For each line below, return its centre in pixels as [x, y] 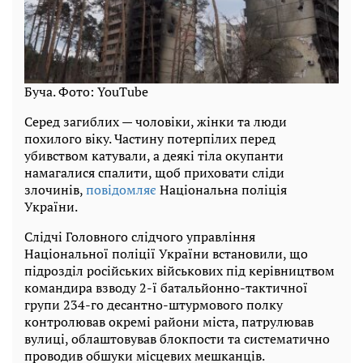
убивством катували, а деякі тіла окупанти [154, 155]
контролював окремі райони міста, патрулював [169, 321]
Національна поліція [222, 189]
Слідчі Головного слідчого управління [140, 236]
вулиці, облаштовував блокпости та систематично [177, 338]
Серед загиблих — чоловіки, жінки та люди [156, 121]
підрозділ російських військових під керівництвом [179, 270]
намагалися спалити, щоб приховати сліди [154, 172]
